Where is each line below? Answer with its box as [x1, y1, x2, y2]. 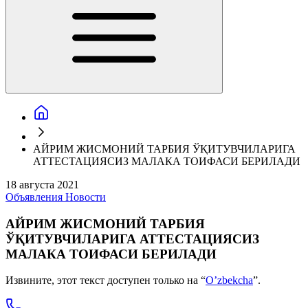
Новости [65, 191, 106, 203]
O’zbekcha [206, 274, 253, 287]
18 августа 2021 [5, 179, 79, 190]
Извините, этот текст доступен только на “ [5, 274, 206, 287]
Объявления [5, 191, 65, 203]
